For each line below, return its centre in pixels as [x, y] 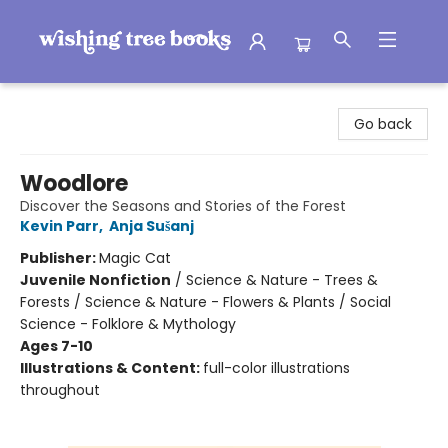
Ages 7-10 [56, 346]
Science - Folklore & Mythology [128, 324]
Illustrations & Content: [111, 368]
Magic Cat [135, 258]
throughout [60, 390]
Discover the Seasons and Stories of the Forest [183, 206]
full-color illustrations [276, 368]
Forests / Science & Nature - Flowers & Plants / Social [205, 302]
